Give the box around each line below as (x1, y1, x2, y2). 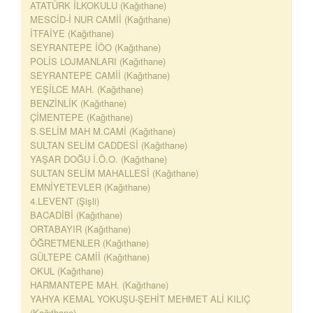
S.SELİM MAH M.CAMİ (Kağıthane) (30, 124, 175, 138)
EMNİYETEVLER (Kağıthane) (30, 180, 150, 194)
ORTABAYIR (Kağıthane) (30, 222, 131, 235)
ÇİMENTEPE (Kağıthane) (30, 110, 133, 124)
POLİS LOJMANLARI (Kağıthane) (30, 54, 166, 68)
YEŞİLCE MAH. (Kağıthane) (30, 82, 143, 96)
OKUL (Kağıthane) (30, 264, 103, 277)
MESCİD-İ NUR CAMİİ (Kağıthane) (30, 13, 170, 26)
